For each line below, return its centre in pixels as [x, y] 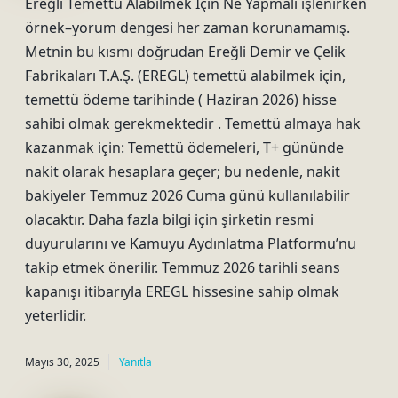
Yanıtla [135, 362]
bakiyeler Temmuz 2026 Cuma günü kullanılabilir [187, 195]
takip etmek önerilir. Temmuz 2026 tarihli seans [183, 267]
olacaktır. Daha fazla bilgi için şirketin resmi [169, 219]
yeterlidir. [56, 315]
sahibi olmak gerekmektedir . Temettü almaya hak [193, 123]
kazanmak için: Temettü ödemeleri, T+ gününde [184, 147]
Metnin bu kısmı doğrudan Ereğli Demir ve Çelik [185, 52]
